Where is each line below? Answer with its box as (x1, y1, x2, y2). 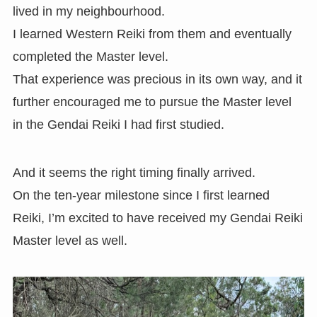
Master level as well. (12, 233, 127, 248)
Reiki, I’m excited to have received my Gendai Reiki (12, 210, 303, 225)
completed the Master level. (12, 49, 168, 64)
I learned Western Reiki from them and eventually (12, 26, 292, 41)
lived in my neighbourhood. (12, 4, 165, 18)
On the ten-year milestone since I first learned (12, 188, 270, 202)
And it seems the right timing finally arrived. (12, 165, 255, 180)
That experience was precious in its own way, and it (12, 71, 302, 86)
